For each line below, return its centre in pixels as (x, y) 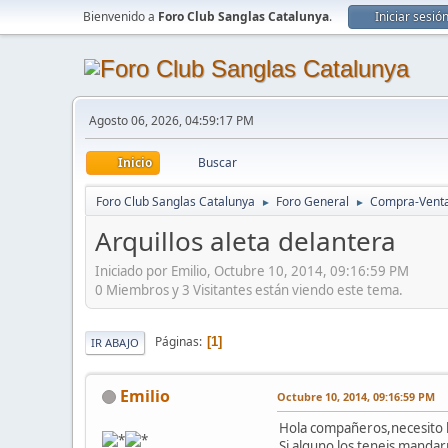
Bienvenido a (120, 16)
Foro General (312, 201)
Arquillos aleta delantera (245, 241)
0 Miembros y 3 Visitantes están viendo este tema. (249, 289)
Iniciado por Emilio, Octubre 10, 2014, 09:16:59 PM (252, 270)
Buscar (217, 162)
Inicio (135, 162)
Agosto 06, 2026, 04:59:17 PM (171, 120)
